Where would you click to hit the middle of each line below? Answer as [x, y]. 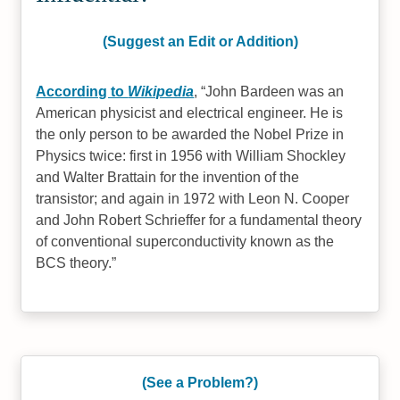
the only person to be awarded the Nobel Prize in [190, 134]
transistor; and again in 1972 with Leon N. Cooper [193, 199]
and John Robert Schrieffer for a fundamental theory [199, 220]
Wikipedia [161, 92]
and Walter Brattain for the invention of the [168, 177]
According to [82, 92]
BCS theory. [74, 263]
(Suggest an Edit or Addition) [200, 42]
